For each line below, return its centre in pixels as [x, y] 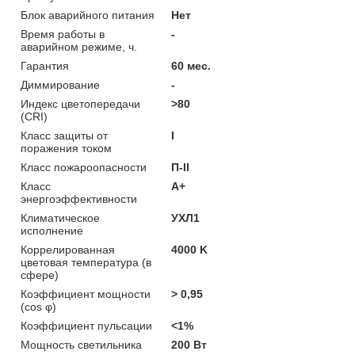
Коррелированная [68, 249]
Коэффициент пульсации [86, 325]
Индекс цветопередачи [80, 103]
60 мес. [191, 65]
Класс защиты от [64, 135]
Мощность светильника [81, 344]
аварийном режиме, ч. [79, 46]
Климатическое [60, 218]
